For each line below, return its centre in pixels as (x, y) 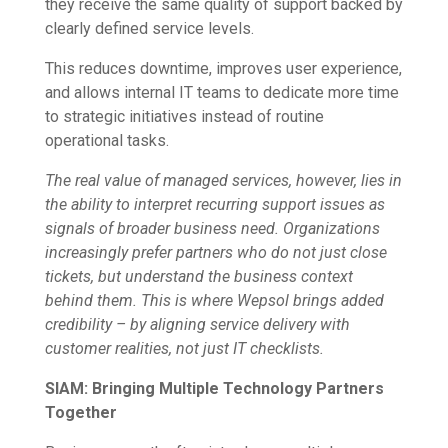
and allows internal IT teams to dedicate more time (221, 93)
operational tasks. (106, 141)
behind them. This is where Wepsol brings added (214, 301)
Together (80, 413)
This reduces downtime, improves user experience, (223, 69)
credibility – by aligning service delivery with (197, 325)
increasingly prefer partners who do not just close (215, 253)
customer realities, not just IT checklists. (184, 349)
